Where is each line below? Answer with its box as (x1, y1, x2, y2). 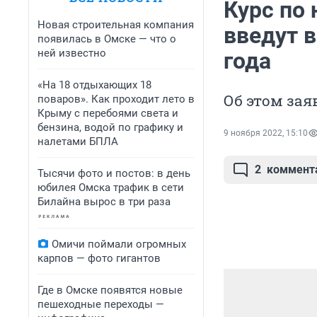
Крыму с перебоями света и (38, 107, 178, 120)
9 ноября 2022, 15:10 (224, 128, 308, 139)
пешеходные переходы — (38, 298, 164, 311)
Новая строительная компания (38, 18, 194, 31)
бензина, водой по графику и (38, 121, 183, 134)
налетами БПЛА (38, 135, 118, 148)
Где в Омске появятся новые (38, 284, 183, 296)
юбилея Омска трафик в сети (38, 181, 184, 194)
